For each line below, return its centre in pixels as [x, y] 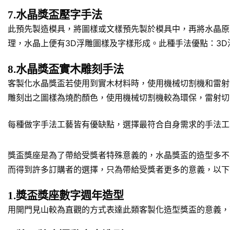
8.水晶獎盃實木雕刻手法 [66, 70]
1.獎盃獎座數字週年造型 [66, 196]
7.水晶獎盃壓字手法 [55, 15]
